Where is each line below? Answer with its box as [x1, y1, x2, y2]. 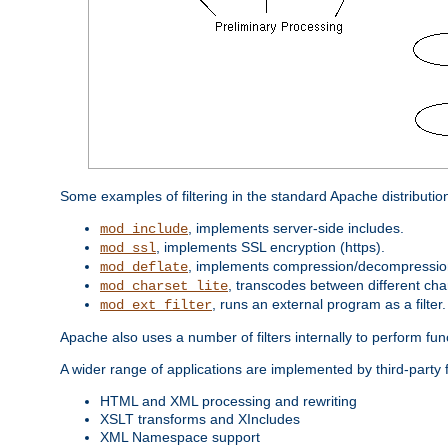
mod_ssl [100, 239, 156, 256]
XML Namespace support [100, 428, 260, 445]
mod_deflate [100, 258, 188, 275]
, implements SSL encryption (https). [156, 238, 385, 255]
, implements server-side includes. [188, 219, 404, 236]
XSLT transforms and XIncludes [100, 410, 300, 427]
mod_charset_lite [100, 277, 228, 294]
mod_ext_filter [100, 296, 212, 313]
